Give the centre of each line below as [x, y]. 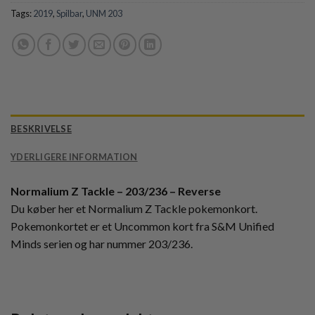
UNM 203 [104, 14]
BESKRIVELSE [41, 129]
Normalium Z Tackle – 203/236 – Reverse [116, 191]
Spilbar [69, 14]
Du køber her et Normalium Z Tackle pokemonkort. [134, 209]
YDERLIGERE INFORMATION [74, 157]
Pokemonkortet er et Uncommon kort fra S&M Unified [142, 226]
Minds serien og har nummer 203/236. [102, 244]
